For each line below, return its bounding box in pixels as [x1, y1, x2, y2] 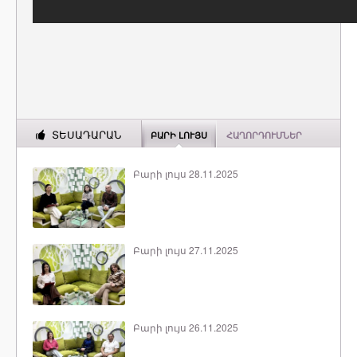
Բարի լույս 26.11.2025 [132, 320, 238, 334]
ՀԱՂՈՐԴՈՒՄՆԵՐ [226, 131, 302, 140]
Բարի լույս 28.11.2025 [132, 167, 238, 180]
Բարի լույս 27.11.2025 [132, 243, 238, 257]
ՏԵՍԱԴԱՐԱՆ [51, 129, 121, 141]
